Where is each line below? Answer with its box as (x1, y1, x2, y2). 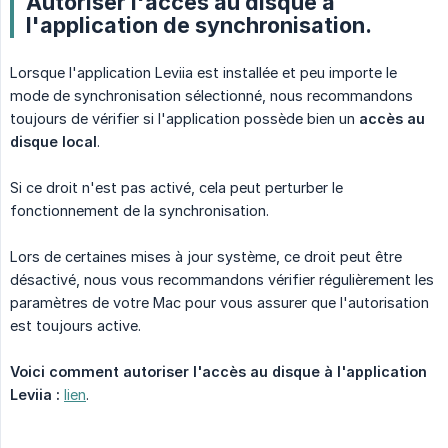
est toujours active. (10, 317, 141, 335)
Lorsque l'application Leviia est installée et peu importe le (10, 64, 397, 82)
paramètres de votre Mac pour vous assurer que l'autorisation (10, 294, 429, 312)
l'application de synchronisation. (26, 12, 372, 39)
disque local (10, 133, 97, 151)
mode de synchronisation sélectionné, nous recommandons (10, 87, 413, 105)
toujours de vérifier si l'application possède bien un (10, 110, 359, 128)
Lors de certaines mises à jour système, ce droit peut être (10, 248, 402, 266)
